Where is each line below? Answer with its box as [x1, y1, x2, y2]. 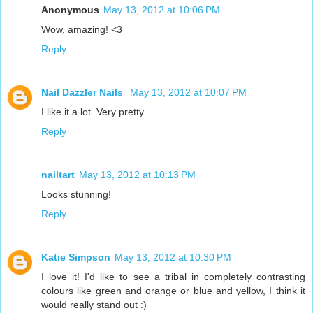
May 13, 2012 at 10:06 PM [103, 4, 220, 16]
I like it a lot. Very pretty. [41, 106, 146, 118]
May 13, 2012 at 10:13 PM [79, 169, 196, 181]
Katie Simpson [41, 252, 110, 263]
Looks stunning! [41, 189, 111, 201]
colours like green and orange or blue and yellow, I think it [41, 285, 305, 297]
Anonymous [41, 4, 99, 16]
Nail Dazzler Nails [41, 87, 126, 99]
